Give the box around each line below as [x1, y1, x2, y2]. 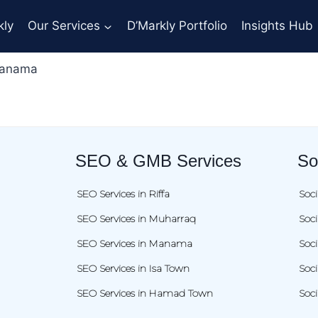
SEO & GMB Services [75, 150, 241, 170]
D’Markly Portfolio [126, 18, 227, 33]
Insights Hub [241, 18, 313, 33]
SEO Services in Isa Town [76, 261, 190, 275]
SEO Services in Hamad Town [76, 286, 213, 300]
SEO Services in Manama [76, 236, 192, 250]
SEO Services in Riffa [76, 187, 170, 200]
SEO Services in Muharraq [76, 212, 196, 225]
